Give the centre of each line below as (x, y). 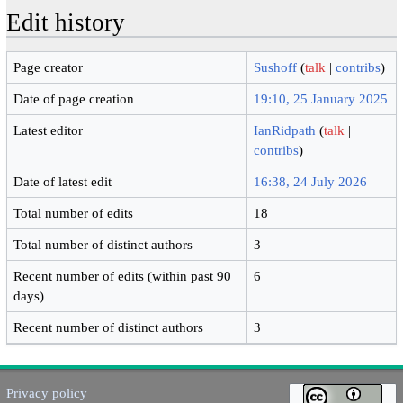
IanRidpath (285, 130)
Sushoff (276, 67)
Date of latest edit (63, 181)
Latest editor (49, 130)
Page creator (49, 67)
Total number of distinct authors (103, 244)
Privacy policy (46, 393)
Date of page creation (74, 98)
